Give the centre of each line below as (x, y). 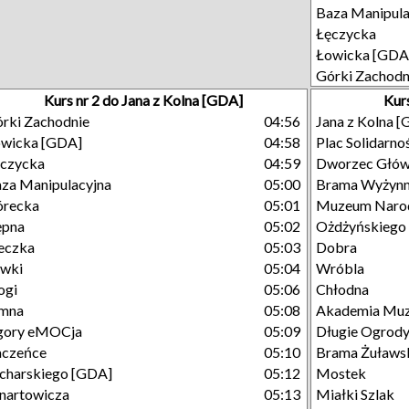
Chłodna (342, 289)
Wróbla (340, 268)
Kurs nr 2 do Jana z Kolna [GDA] (144, 100)
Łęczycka (346, 33)
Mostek (341, 373)
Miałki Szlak (355, 394)
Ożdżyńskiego (361, 226)
